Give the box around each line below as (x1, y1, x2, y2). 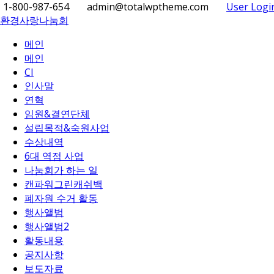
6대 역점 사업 (24, 149, 84, 163)
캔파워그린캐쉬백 (24, 177, 103, 191)
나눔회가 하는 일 (24, 163, 98, 177)
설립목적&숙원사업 (24, 121, 109, 135)
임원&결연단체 (24, 107, 90, 120)
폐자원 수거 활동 (24, 191, 98, 205)
